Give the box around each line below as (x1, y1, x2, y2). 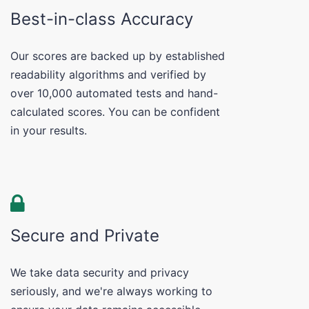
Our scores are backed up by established (10, 48, 225, 63)
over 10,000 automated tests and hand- (10, 86, 218, 100)
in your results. (10, 123, 87, 137)
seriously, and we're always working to (10, 283, 212, 298)
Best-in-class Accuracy (10, 8, 193, 29)
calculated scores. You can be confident (10, 104, 220, 119)
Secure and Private (10, 225, 159, 246)
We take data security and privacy (10, 265, 189, 279)
